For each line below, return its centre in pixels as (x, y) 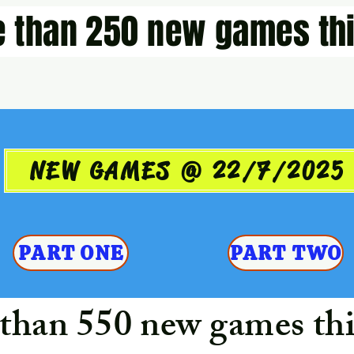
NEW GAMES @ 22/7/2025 (188, 171)
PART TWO (286, 253)
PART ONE (71, 253)
